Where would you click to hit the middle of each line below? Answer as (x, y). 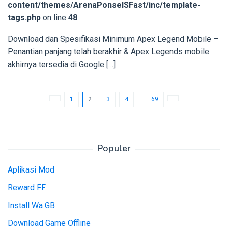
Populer (114, 148)
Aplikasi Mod (31, 170)
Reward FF (27, 188)
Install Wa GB (31, 206)
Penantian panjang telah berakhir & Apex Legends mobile (108, 51)
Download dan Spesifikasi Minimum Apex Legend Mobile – (113, 39)
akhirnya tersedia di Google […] (62, 64)
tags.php (24, 17)
